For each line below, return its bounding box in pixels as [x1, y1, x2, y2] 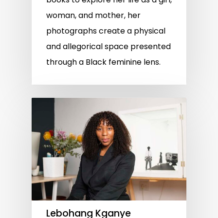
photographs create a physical [46, 25, 165, 36]
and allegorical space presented [46, 40, 171, 52]
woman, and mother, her [46, 9, 141, 21]
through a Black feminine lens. [46, 56, 161, 68]
